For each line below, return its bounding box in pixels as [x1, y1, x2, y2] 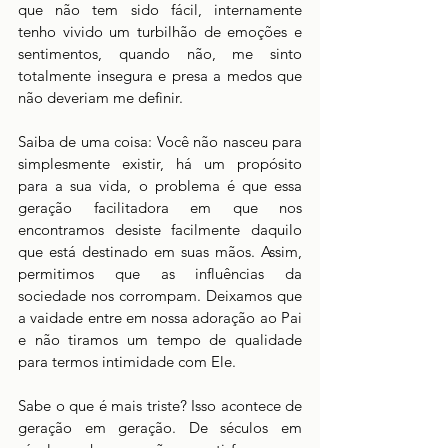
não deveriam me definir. [18, 88, 187, 107]
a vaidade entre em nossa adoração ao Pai [18, 308, 302, 327]
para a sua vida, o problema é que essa [18, 176, 302, 195]
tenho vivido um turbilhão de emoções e [18, 22, 302, 41]
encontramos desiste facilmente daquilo [18, 220, 302, 239]
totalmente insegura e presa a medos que [18, 66, 302, 85]
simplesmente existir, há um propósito [18, 154, 302, 173]
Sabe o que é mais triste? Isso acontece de [18, 396, 302, 415]
